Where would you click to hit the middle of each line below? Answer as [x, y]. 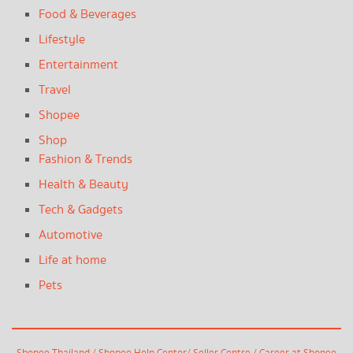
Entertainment [79, 65]
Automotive [71, 236]
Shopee [59, 116]
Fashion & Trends [86, 160]
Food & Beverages [88, 15]
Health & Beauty [84, 185]
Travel [55, 91]
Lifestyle [62, 40]
